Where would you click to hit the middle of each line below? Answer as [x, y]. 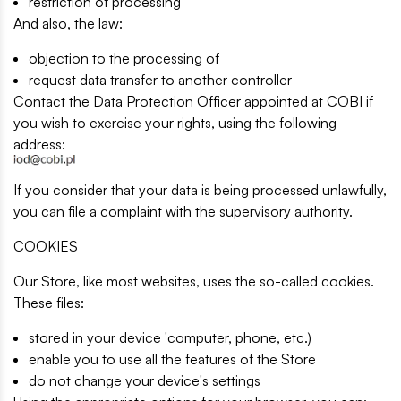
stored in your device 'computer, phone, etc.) [170, 337]
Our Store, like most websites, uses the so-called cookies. [194, 281]
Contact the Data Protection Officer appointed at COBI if [193, 102]
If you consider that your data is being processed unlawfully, [200, 189]
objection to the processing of [124, 59]
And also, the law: [68, 24]
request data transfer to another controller [160, 80]
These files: [49, 302]
